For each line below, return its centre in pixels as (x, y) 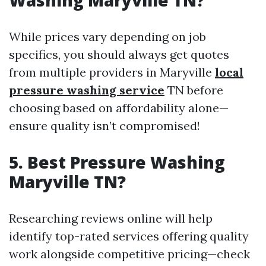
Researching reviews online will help (111, 218)
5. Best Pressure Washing (117, 162)
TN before (194, 90)
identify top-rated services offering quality (129, 236)
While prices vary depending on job (107, 37)
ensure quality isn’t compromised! (104, 126)
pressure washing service (87, 90)
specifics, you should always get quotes (119, 54)
